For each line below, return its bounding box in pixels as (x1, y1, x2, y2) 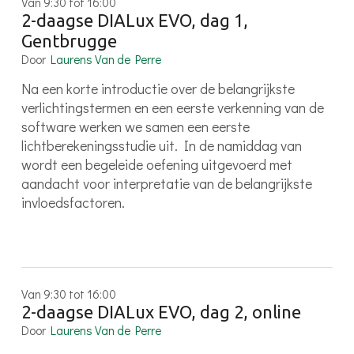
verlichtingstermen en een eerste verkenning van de (21, 97, 324, 117)
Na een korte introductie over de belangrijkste (21, 78, 295, 98)
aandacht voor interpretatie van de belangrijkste (21, 173, 312, 193)
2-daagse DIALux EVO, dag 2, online (21, 302, 301, 322)
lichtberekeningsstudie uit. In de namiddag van (21, 135, 302, 155)
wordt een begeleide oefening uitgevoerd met (21, 154, 292, 174)
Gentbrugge (21, 31, 117, 51)
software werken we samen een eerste (21, 116, 250, 136)
